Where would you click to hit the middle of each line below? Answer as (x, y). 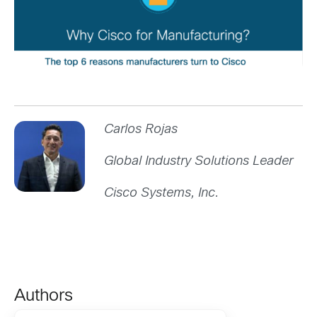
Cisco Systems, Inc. (161, 194)
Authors (44, 296)
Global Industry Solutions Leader (198, 161)
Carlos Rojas (141, 129)
